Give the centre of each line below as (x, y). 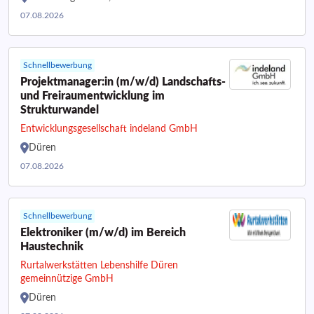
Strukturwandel (60, 110)
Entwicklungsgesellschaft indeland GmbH (109, 129)
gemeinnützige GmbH (67, 279)
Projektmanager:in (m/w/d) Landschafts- (123, 82)
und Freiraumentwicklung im (93, 96)
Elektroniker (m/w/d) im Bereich (103, 233)
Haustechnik (52, 247)
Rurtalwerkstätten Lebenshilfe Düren (99, 266)
